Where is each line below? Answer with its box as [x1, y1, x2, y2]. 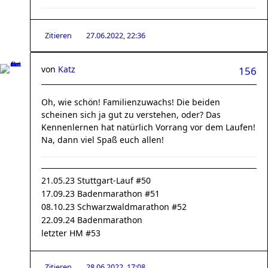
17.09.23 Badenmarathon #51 [41, 188, 160, 199]
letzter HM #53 [41, 227, 100, 239]
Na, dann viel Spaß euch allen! [41, 134, 164, 145]
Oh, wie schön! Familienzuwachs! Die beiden [41, 96, 220, 108]
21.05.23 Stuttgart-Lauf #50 [41, 175, 151, 186]
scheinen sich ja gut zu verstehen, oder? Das [41, 109, 221, 120]
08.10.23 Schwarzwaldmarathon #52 [41, 201, 187, 212]
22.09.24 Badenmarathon [41, 214, 142, 226]
